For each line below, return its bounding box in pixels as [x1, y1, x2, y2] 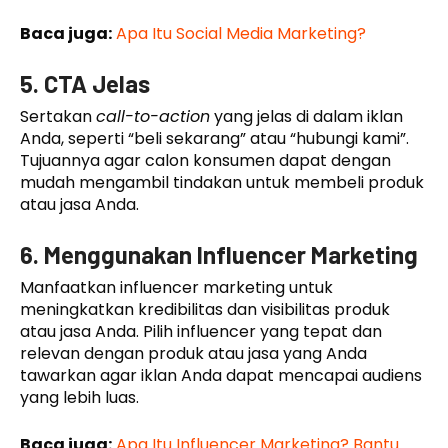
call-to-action [96, 104, 210, 128]
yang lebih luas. [20, 385, 139, 409]
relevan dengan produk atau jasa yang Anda [20, 341, 367, 365]
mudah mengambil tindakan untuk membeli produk [20, 170, 424, 194]
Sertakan [20, 104, 96, 128]
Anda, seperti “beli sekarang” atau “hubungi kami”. [20, 126, 409, 150]
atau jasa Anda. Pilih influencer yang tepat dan [20, 319, 382, 343]
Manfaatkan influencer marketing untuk [20, 275, 333, 299]
